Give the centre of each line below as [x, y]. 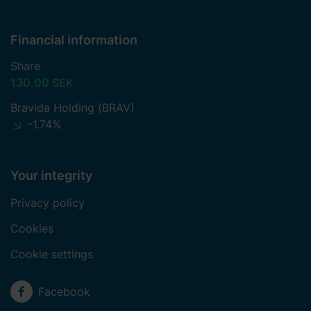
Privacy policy [48, 203]
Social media [43, 288]
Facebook [64, 292]
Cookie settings [52, 254]
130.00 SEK [42, 83]
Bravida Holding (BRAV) [73, 108]
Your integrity [51, 176]
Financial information [74, 40]
